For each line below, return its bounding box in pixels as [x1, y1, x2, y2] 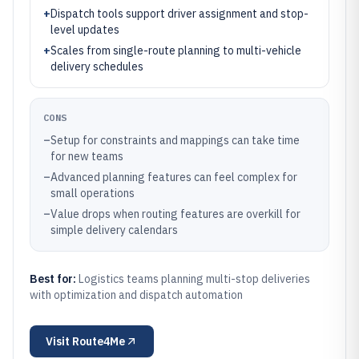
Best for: [30, 272, 79, 286]
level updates [50, 22, 119, 37]
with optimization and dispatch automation [30, 288, 243, 302]
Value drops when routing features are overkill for [50, 207, 301, 221]
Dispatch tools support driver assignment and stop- [50, 6, 309, 21]
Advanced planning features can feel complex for [50, 170, 297, 184]
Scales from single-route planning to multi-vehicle [50, 43, 301, 58]
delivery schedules [50, 59, 143, 74]
